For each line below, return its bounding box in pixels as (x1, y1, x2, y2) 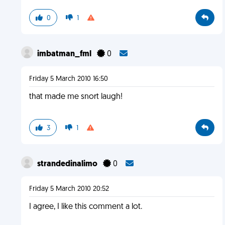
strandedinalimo (37, 160, 99, 168)
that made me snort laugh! (29, 93, 123, 101)
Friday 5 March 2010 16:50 (29, 75, 108, 83)
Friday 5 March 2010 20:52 (29, 185, 109, 193)
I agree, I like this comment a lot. (29, 203, 142, 211)
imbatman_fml (37, 50, 93, 58)
